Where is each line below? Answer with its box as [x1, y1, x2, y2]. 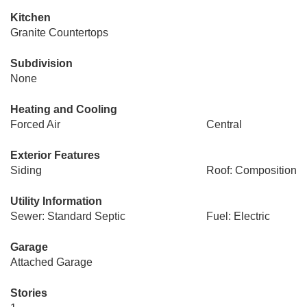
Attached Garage [10, 256, 93, 268]
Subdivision [10, 58, 73, 69]
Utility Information [10, 195, 102, 207]
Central [206, 119, 242, 130]
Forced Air [10, 119, 60, 130]
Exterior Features [10, 149, 100, 161]
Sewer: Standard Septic [10, 210, 125, 222]
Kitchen [10, 12, 51, 23]
